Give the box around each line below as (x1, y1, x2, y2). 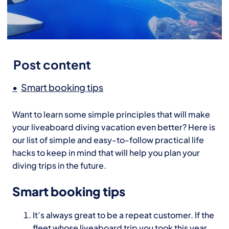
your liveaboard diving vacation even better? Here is (12, 122, 215, 133)
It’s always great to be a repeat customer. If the (32, 210, 214, 221)
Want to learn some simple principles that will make (12, 109, 210, 120)
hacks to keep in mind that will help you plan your (12, 147, 200, 158)
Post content (13, 57, 91, 73)
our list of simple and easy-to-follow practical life (12, 134, 204, 146)
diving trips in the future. (12, 160, 106, 171)
